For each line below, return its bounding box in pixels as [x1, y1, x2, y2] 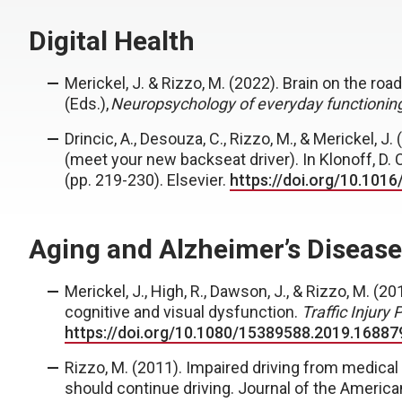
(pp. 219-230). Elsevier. [65, 170, 230, 189]
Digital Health [29, 25, 195, 57]
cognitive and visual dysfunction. [65, 302, 301, 321]
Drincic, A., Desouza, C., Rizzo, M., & [65, 129, 313, 148]
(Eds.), [65, 94, 110, 113]
